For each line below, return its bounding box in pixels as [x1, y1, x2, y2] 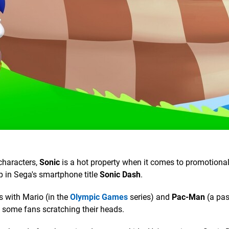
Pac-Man [172, 192, 205, 202]
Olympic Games [70, 192, 128, 202]
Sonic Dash [100, 169, 141, 179]
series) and [128, 192, 172, 202]
